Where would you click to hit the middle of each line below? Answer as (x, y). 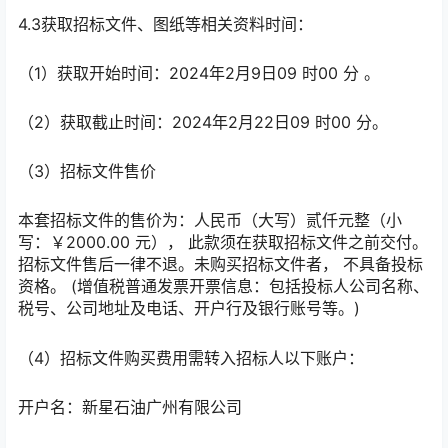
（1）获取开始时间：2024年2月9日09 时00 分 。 (199, 72)
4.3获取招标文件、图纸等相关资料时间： (165, 23)
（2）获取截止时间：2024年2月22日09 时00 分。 (203, 122)
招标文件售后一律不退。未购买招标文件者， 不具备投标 (220, 264)
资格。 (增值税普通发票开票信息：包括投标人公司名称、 (223, 286)
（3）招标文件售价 (87, 171)
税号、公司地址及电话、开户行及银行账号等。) (189, 308)
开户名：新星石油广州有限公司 (130, 406)
